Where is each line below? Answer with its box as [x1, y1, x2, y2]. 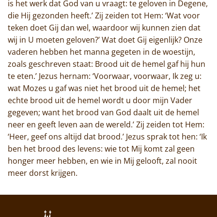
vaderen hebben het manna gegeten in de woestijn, [8, 46, 195, 57]
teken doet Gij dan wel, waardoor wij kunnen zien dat [8, 22, 201, 33]
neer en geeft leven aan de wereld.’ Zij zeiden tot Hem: [8, 119, 204, 130]
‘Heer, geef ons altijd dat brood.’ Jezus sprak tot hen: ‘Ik [8, 131, 207, 142]
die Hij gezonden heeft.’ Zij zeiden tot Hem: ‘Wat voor [8, 10, 200, 21]
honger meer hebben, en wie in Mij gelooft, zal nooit [8, 155, 197, 166]
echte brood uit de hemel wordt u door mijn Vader [8, 94, 192, 106]
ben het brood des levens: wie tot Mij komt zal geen [8, 143, 195, 154]
